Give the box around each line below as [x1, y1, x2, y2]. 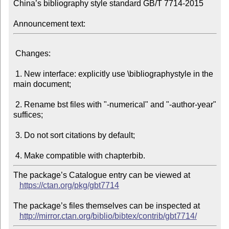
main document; [13, 80, 71, 89]
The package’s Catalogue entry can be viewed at [13, 171, 190, 180]
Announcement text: [13, 19, 85, 29]
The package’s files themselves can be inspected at [13, 201, 200, 211]
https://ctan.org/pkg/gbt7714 [19, 181, 119, 190]
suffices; [13, 110, 43, 120]
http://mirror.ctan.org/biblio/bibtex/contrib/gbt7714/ [19, 212, 197, 221]
